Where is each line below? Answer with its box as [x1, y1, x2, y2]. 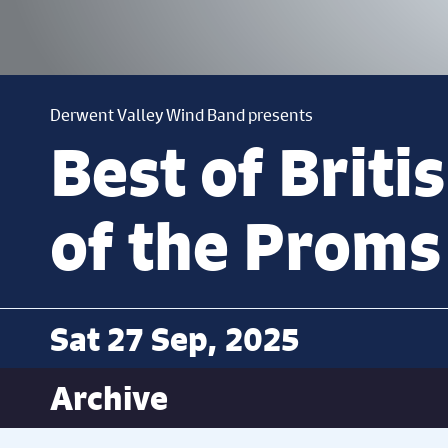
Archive [50, 377, 168, 419]
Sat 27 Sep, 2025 [50, 318, 299, 360]
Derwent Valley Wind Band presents [50, 103, 313, 126]
